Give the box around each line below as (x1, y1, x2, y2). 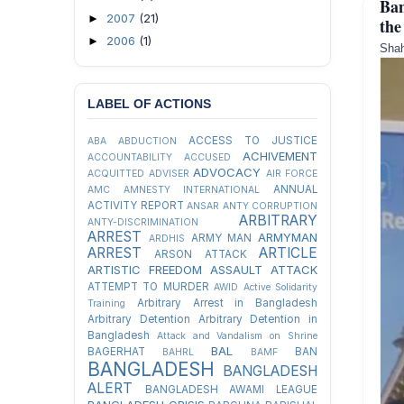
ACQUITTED (87, 168, 144, 179)
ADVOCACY (193, 165, 261, 179)
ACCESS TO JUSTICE (188, 134, 317, 147)
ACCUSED (184, 151, 231, 163)
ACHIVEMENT (243, 149, 317, 163)
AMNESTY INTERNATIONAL (123, 184, 261, 196)
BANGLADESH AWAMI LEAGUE (144, 383, 318, 396)
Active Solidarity (243, 281, 318, 293)
